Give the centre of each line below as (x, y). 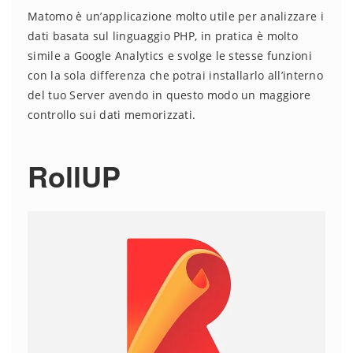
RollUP (74, 176)
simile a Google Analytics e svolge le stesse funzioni (170, 56)
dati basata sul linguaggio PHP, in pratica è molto (163, 36)
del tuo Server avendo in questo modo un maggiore (169, 95)
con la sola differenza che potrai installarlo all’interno (176, 76)
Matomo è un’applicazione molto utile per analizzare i (176, 17)
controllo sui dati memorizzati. (112, 115)
